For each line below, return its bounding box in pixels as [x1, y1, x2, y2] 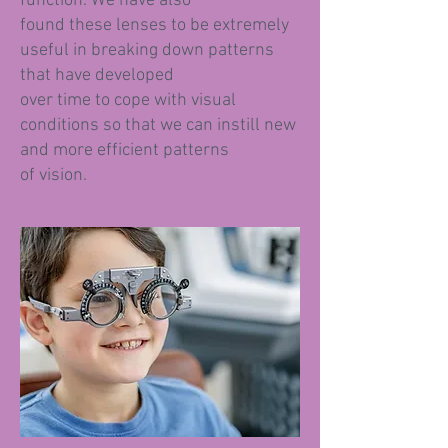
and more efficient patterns [20, 140, 229, 161]
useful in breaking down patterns [20, 40, 274, 61]
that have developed [20, 65, 174, 86]
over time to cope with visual [20, 90, 236, 111]
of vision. [20, 165, 87, 186]
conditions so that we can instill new [20, 115, 296, 136]
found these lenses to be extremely [20, 15, 289, 36]
